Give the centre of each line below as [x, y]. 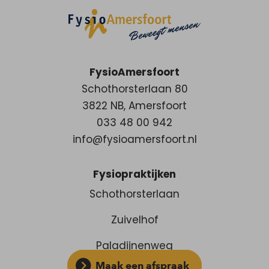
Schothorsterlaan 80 [134, 89]
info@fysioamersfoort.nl [134, 140]
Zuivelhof [134, 220]
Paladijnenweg [134, 246]
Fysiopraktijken [134, 174]
